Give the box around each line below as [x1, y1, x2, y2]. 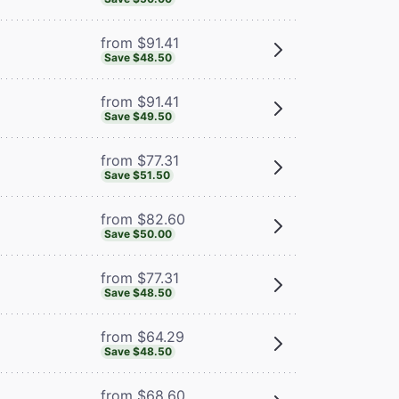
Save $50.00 [103, 226, 172, 240]
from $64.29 [100, 327, 184, 346]
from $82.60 [100, 209, 185, 228]
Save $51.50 [103, 167, 170, 182]
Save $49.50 [103, 109, 172, 123]
